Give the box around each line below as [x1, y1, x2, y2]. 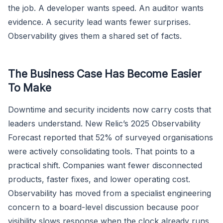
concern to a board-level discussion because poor [8, 202, 199, 212]
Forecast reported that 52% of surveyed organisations [8, 132, 213, 142]
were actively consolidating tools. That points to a [8, 146, 195, 156]
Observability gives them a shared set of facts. [8, 30, 182, 41]
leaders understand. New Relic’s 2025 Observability [8, 118, 201, 128]
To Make [8, 81, 51, 94]
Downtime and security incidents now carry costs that [8, 104, 211, 114]
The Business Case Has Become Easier [8, 67, 202, 80]
